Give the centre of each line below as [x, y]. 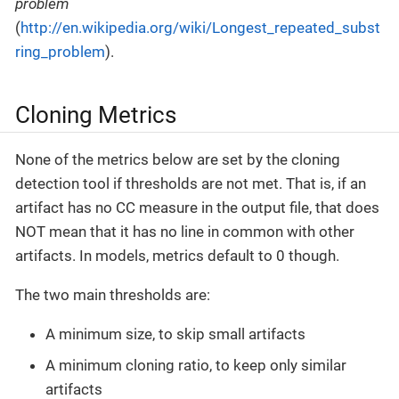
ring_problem [60, 52]
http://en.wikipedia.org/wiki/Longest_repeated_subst [200, 28]
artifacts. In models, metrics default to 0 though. [177, 255]
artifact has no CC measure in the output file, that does [197, 207]
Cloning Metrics [96, 115]
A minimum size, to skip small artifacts [175, 334]
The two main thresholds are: [113, 294]
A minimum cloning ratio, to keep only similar [196, 366]
